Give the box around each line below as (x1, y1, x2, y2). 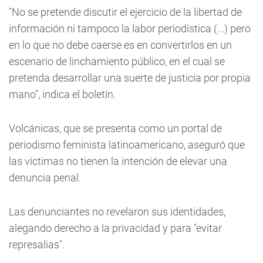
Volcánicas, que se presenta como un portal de (9, 122, 222, 134)
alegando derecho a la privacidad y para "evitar (9, 222, 222, 234)
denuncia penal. (9, 171, 81, 184)
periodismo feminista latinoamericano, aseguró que (9, 139, 245, 151)
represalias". (9, 238, 65, 251)
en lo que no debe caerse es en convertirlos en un (9, 39, 232, 51)
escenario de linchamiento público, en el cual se (9, 55, 225, 68)
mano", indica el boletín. (9, 88, 116, 100)
